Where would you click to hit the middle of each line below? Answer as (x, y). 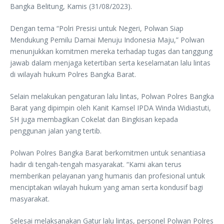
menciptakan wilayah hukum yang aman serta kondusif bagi (106, 187)
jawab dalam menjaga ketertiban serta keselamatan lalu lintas (110, 62)
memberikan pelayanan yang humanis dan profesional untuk (107, 175)
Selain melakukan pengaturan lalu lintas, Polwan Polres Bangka (112, 96)
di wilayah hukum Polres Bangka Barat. (73, 74)
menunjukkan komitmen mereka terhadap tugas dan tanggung (111, 51)
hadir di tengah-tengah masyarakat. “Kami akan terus (96, 164)
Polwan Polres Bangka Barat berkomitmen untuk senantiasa (108, 152)
